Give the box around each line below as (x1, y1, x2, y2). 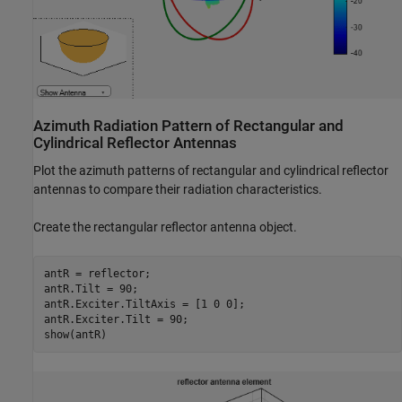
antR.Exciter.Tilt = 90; (43, 312, 188, 326)
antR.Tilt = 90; (43, 282, 138, 295)
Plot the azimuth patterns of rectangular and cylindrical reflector (33, 163, 389, 179)
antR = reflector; (43, 267, 151, 280)
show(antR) (43, 328, 107, 341)
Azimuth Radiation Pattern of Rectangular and (33, 117, 344, 135)
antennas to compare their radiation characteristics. (33, 182, 322, 197)
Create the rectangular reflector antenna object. (33, 220, 297, 235)
